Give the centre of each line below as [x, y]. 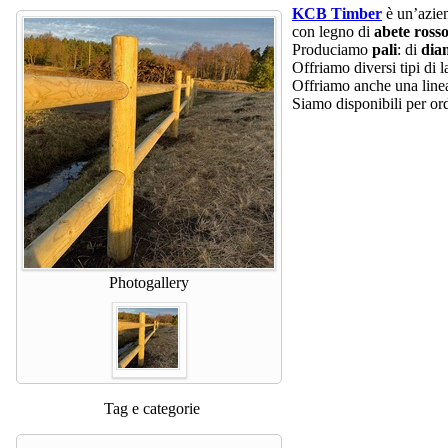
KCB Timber [337, 13]
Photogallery [149, 282]
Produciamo [332, 49]
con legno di [333, 31]
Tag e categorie [151, 408]
